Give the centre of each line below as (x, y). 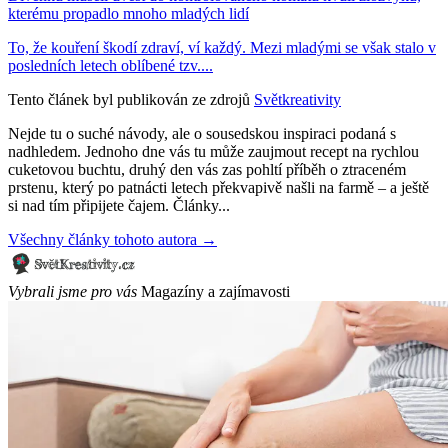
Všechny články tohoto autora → (112, 240)
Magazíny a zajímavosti (215, 292)
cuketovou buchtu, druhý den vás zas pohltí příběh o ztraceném (207, 170)
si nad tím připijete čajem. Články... (119, 206)
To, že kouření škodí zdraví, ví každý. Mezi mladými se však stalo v (222, 48)
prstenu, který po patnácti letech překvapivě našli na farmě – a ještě (218, 188)
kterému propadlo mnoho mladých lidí (128, 14)
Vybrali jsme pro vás (72, 292)
